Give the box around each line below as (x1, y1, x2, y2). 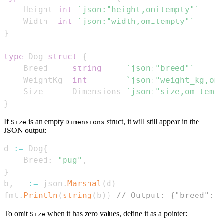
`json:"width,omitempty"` (77, 17, 195, 26)
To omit (4, 209, 30, 218)
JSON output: (4, 126, 46, 135)
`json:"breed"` (126, 64, 195, 73)
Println (23, 191, 58, 200)
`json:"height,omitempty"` (77, 5, 199, 15)
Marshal (67, 179, 102, 189)
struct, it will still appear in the (105, 117, 199, 126)
